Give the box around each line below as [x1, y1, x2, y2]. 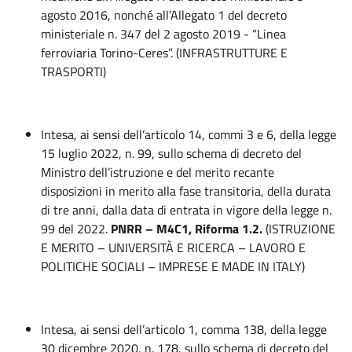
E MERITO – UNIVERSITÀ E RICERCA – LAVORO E [41, 238, 306, 257]
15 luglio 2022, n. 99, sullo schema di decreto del [41, 144, 302, 163]
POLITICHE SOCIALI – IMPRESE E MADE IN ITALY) [41, 257, 305, 276]
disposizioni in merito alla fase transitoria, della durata [41, 181, 331, 200]
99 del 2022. [41, 219, 111, 238]
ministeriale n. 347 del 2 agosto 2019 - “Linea [41, 24, 286, 43]
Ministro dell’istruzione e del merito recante [41, 163, 274, 181]
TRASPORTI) [41, 62, 106, 81]
